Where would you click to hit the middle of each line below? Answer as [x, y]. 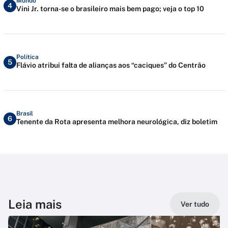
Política [27, 57]
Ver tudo [195, 204]
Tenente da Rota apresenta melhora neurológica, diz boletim [117, 121]
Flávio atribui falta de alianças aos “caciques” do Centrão [111, 65]
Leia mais [35, 204]
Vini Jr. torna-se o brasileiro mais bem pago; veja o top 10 [110, 8]
